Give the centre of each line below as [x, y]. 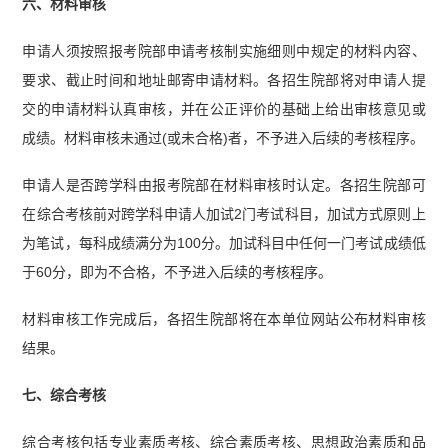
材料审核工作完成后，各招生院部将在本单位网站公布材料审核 [224, 319]
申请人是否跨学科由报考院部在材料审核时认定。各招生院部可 [224, 185]
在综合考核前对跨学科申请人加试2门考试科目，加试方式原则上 [224, 214]
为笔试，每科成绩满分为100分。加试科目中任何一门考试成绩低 [224, 243]
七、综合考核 [64, 394]
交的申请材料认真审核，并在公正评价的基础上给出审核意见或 [224, 109]
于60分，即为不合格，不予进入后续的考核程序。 [177, 272]
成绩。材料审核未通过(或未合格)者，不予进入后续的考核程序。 [223, 138]
